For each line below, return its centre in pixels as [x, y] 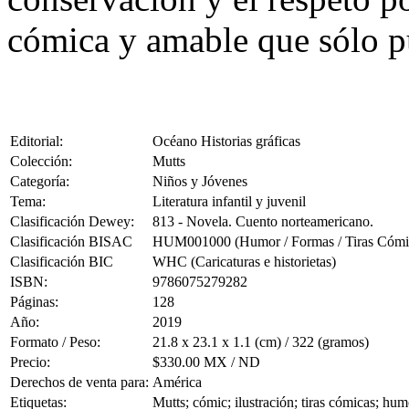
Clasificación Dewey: [72, 222]
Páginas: [34, 302]
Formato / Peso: [55, 342]
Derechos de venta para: [79, 383]
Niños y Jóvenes [200, 182]
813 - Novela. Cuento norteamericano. [263, 222]
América [177, 383]
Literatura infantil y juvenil [229, 202]
